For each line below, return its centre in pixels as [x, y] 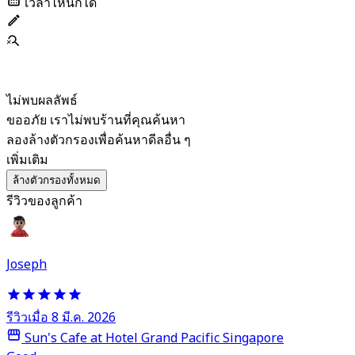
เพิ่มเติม [27, 160]
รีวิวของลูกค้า [44, 201]
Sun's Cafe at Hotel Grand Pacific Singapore [153, 339]
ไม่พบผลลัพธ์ [42, 100]
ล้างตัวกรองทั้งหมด [57, 180]
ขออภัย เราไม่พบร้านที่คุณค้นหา [96, 120]
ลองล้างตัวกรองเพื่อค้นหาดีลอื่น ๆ [99, 140]
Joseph [27, 264]
